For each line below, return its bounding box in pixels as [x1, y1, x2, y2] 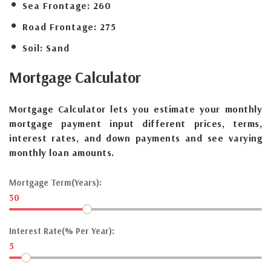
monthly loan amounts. [9, 146, 114, 158]
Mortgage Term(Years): [9, 176, 102, 188]
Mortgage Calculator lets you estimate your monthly [9, 102, 262, 115]
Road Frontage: [22, 20, 97, 33]
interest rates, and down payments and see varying [9, 131, 262, 144]
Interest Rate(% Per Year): [9, 224, 114, 237]
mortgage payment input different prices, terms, [9, 117, 262, 129]
